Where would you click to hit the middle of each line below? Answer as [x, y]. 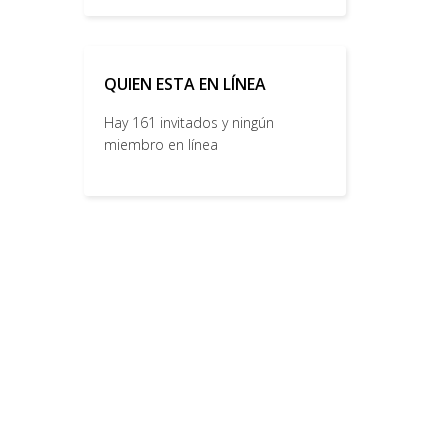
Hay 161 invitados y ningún [188, 122]
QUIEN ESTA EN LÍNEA [184, 84]
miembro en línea [160, 144]
